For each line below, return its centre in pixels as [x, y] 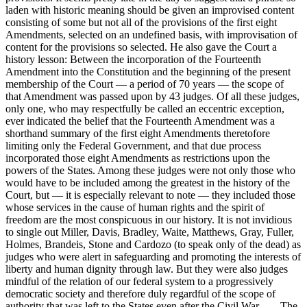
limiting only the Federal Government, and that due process [133, 145]
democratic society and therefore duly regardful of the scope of [140, 293]
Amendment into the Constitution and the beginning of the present [148, 71]
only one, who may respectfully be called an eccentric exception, [145, 108]
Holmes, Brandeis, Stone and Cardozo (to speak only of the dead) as [153, 244]
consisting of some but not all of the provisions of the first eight [141, 22]
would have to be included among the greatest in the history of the [148, 182]
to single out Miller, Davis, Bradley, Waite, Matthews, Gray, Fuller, [150, 232]
